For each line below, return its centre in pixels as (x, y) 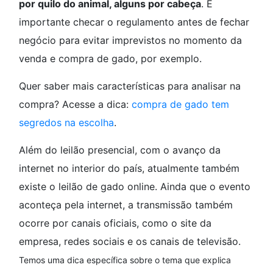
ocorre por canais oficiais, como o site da (115, 223)
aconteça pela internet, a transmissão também (126, 205)
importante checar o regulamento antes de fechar (134, 22)
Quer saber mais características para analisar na (130, 86)
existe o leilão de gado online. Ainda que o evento (135, 187)
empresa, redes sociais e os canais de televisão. (130, 242)
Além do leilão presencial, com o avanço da (120, 150)
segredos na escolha (66, 123)
